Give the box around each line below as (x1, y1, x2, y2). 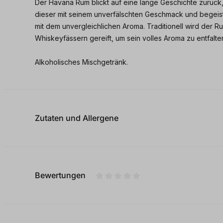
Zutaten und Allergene (35, 113, 118, 123)
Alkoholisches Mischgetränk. (35, 58, 128, 66)
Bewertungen (35, 170, 86, 180)
